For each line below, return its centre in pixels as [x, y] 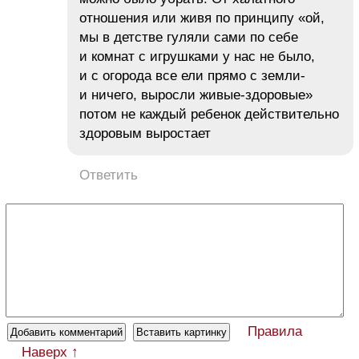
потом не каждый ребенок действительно [209, 115]
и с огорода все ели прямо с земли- [192, 76]
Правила [275, 332]
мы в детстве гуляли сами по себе [189, 38]
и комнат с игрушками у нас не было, [197, 57]
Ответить [109, 175]
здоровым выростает [145, 134]
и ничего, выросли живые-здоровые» [196, 95]
